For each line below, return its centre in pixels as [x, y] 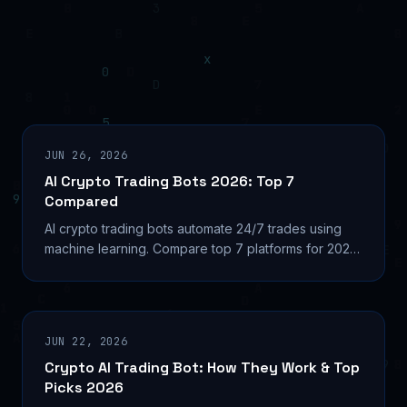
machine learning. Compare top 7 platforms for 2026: [203, 248]
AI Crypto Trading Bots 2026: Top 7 [169, 181]
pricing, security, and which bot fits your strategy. [191, 268]
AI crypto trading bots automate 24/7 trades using [193, 228]
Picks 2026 [84, 387]
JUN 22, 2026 [86, 341]
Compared [81, 201]
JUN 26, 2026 [86, 155]
